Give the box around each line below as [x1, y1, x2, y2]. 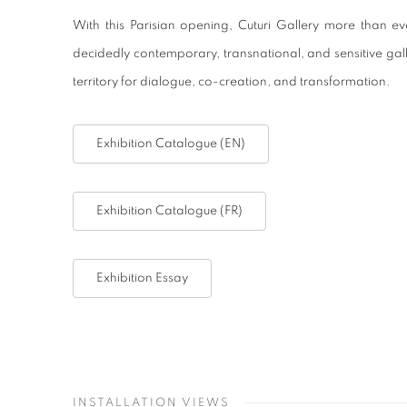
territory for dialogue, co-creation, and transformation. [73, 75, 391, 88]
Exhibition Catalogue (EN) [96, 137, 245, 150]
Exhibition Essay [96, 272, 188, 284]
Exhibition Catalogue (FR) [96, 204, 243, 217]
